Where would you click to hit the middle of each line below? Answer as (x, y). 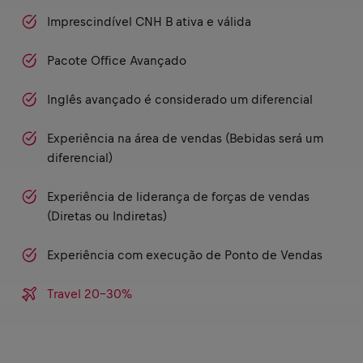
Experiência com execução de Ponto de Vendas (185, 255)
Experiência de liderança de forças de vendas (178, 197)
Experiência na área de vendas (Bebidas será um (185, 139)
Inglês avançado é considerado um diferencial (180, 100)
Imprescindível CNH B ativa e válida (149, 22)
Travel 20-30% (90, 294)
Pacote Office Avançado (117, 61)
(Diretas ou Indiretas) (107, 216)
